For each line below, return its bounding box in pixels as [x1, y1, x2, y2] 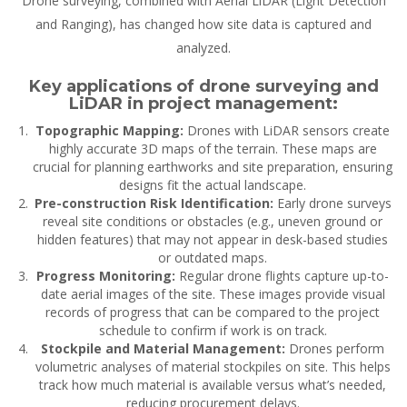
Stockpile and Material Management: [41, 340, 289, 358]
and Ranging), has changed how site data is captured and [35, 15, 372, 34]
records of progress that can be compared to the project [45, 303, 380, 322]
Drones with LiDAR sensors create [184, 122, 390, 140]
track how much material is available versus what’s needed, [39, 376, 386, 394]
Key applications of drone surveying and [28, 76, 379, 97]
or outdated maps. [158, 249, 267, 267]
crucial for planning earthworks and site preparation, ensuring [33, 158, 392, 176]
